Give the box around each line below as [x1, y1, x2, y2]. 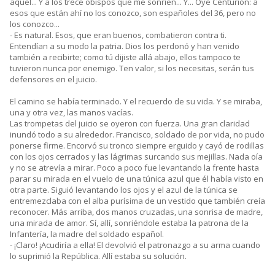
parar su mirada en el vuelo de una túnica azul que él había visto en [10, 173, 263, 185]
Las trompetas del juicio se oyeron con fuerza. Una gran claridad [10, 118, 250, 130]
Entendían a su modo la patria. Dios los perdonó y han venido [10, 41, 239, 52]
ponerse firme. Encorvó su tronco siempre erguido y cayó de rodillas [10, 140, 264, 152]
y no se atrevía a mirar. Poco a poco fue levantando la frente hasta [10, 162, 259, 174]
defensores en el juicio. [10, 74, 97, 85]
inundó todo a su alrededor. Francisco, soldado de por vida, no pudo [10, 129, 265, 141]
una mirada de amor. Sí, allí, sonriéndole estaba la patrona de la [10, 217, 249, 229]
